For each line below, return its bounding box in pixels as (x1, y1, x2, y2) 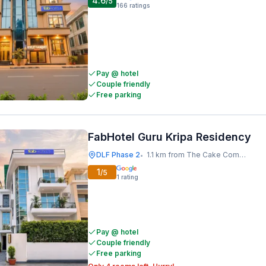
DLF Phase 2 (96, 150, 140, 159)
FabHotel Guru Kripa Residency (88, 131, 251, 143)
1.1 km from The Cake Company (147, 150, 239, 159)
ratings (129, 2, 150, 9)
